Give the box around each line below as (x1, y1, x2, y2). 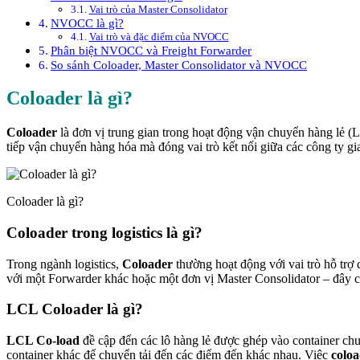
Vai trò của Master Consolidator (88, 2, 227, 15)
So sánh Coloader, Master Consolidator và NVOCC (51, 57, 308, 72)
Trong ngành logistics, (6, 256, 122, 271)
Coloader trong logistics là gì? (6, 224, 202, 242)
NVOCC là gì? (51, 15, 125, 30)
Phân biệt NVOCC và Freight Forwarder (51, 43, 252, 57)
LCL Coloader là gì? (6, 301, 143, 318)
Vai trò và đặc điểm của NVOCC (88, 30, 229, 43)
